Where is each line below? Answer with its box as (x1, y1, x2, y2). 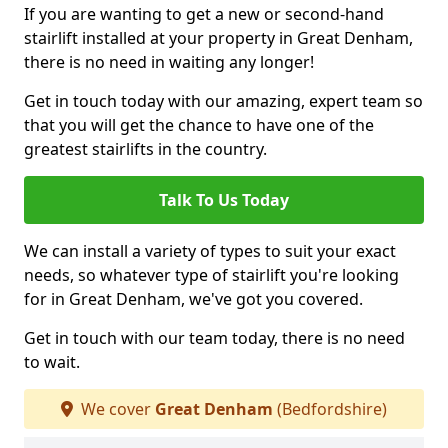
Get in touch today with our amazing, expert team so (24, 90, 423, 113)
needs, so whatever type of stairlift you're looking (24, 264, 399, 287)
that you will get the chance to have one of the (24, 114, 374, 137)
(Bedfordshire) (273, 398, 387, 421)
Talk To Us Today (159, 189, 289, 212)
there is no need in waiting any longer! (24, 51, 314, 74)
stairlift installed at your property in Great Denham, (24, 27, 413, 50)
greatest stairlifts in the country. (24, 138, 267, 161)
